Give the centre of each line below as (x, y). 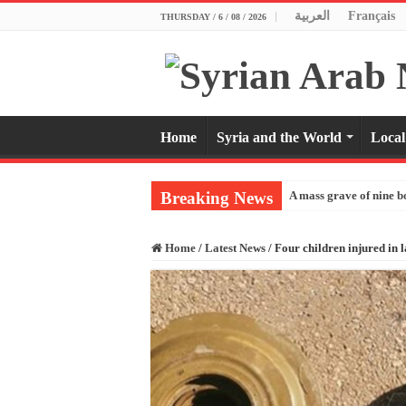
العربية (312, 16)
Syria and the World (279, 137)
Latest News (235, 247)
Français (372, 16)
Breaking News (217, 198)
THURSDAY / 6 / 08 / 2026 (213, 17)
